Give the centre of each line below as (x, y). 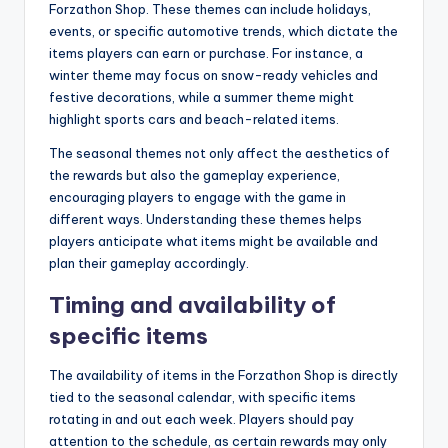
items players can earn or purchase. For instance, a (206, 52)
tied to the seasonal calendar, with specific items (202, 396)
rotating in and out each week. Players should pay (201, 418)
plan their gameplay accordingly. (149, 262)
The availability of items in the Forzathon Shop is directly (223, 374)
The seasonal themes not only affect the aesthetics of (219, 152)
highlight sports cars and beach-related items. (194, 118)
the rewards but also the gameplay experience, (194, 174)
